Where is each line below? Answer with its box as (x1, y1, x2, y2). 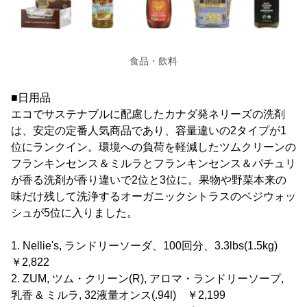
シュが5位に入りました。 (11, 206, 138, 219)
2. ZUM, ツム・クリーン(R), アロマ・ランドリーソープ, (11, 272, 284, 284)
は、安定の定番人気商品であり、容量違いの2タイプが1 (11, 124, 286, 136)
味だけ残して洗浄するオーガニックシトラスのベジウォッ (11, 190, 296, 202)
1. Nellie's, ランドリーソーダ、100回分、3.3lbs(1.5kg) (11, 239, 288, 251)
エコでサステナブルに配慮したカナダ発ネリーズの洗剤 (11, 108, 285, 120)
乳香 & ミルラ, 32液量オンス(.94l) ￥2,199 (11, 288, 225, 301)
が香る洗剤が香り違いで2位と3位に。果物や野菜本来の (11, 173, 286, 186)
